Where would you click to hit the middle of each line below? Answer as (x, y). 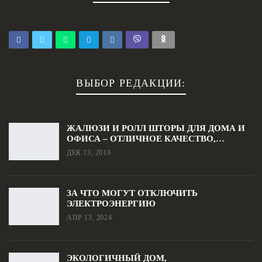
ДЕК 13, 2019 (89, 153)
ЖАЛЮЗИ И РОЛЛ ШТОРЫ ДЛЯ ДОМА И (156, 128)
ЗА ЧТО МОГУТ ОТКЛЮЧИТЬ (132, 193)
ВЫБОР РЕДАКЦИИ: (131, 83)
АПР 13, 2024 (89, 218)
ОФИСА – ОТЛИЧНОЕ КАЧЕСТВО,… (146, 139)
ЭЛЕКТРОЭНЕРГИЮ (111, 204)
